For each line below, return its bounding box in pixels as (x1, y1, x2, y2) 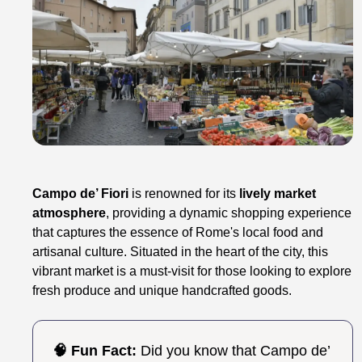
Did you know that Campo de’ (137, 343, 331, 360)
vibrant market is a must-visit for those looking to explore (32, 264, 352, 279)
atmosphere (32, 206, 107, 221)
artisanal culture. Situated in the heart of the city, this (32, 245, 329, 259)
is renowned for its (128, 187, 240, 201)
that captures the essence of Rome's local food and (32, 225, 324, 240)
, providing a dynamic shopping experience (106, 206, 352, 221)
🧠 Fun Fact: (53, 343, 137, 360)
